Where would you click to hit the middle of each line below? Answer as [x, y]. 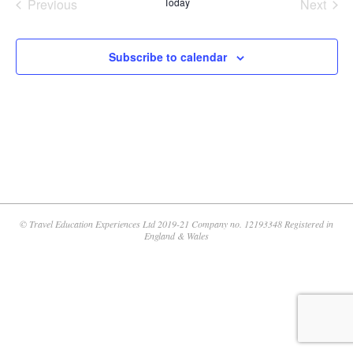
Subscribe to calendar [168, 57]
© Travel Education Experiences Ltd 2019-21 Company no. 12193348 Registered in [176, 224]
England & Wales [176, 236]
